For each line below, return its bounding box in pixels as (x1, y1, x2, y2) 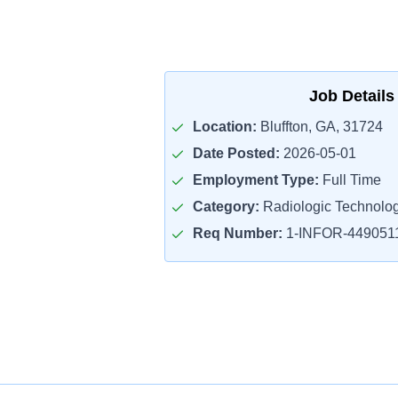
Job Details (309, 87, 394, 105)
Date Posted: (192, 146, 280, 161)
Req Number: (192, 226, 283, 241)
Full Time (318, 172, 381, 187)
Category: (192, 199, 259, 214)
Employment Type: (192, 172, 319, 187)
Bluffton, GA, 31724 (256, 119, 383, 134)
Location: (192, 119, 257, 134)
